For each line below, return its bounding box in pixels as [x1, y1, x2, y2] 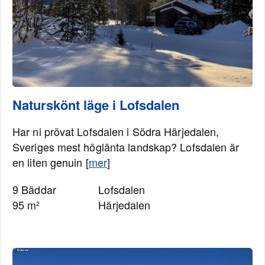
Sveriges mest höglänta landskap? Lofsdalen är [12, 139, 240, 154]
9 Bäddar [12, 182, 56, 197]
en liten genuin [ [12, 154, 89, 170]
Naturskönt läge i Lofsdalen [12, 95, 179, 114]
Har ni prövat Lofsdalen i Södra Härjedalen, [12, 124, 219, 139]
